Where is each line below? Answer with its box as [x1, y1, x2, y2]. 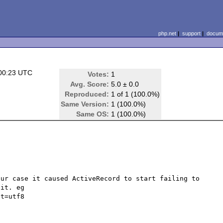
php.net [158, 30, 176, 36]
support [182, 30, 201, 36]
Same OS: [76, 110, 110, 118]
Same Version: [61, 100, 110, 108]
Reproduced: [65, 90, 110, 98]
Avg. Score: [70, 80, 110, 88]
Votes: [88, 70, 110, 78]
